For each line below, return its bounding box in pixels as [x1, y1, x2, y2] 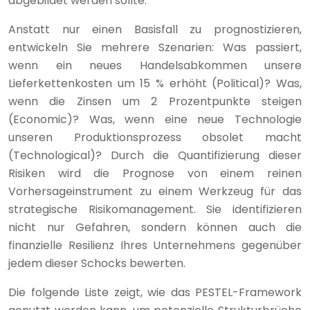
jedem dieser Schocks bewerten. [8, 255, 185, 271]
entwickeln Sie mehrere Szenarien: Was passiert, [8, 39, 302, 55]
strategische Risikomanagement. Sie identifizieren [8, 201, 302, 217]
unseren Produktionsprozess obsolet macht [8, 129, 302, 145]
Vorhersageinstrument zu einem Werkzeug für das [8, 183, 302, 199]
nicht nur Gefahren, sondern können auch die [8, 219, 302, 235]
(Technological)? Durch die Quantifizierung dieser [8, 147, 302, 163]
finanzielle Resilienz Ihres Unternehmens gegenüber [8, 237, 302, 253]
